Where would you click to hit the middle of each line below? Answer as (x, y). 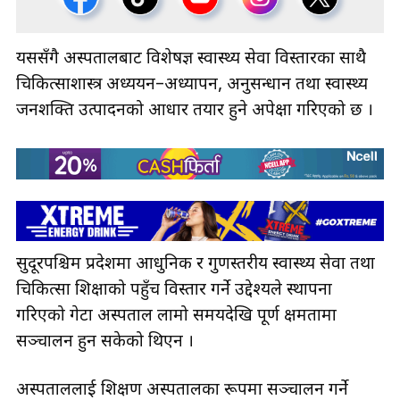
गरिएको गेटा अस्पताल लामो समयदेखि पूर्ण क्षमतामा (176, 316)
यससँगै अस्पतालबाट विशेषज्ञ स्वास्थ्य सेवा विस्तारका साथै (191, 60)
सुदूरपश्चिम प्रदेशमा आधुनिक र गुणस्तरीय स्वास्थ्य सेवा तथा (196, 264)
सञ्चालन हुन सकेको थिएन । (107, 342)
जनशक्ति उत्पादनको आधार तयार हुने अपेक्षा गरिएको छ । (195, 112)
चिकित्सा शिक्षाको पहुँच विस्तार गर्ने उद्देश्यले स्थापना (174, 290)
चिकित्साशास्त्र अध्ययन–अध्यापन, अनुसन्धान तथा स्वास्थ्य (192, 86)
